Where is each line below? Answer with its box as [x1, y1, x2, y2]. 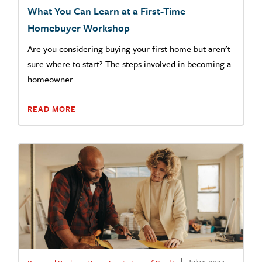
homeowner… [27, 73, 79, 86]
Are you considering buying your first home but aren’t [27, 42, 230, 56]
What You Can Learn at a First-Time [27, 4, 185, 19]
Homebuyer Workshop [27, 20, 130, 36]
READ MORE [27, 103, 76, 115]
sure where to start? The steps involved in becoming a [27, 57, 231, 71]
